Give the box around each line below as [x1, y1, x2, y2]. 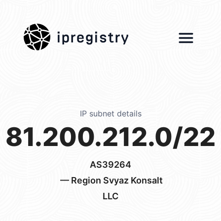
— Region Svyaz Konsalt [58, 175, 163, 185]
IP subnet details [79, 109, 142, 118]
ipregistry [56, 24, 129, 44]
